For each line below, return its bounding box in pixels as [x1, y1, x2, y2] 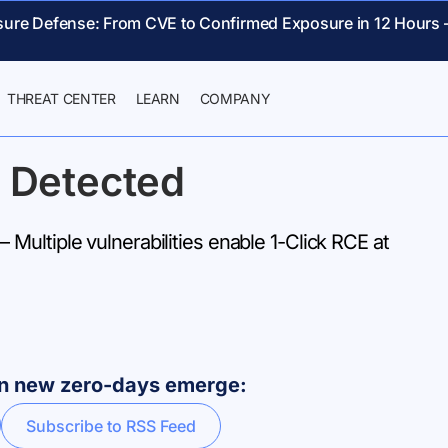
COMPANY [199, 90, 271, 107]
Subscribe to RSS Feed [26, 416, 196, 436]
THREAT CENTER [7, 90, 116, 107]
